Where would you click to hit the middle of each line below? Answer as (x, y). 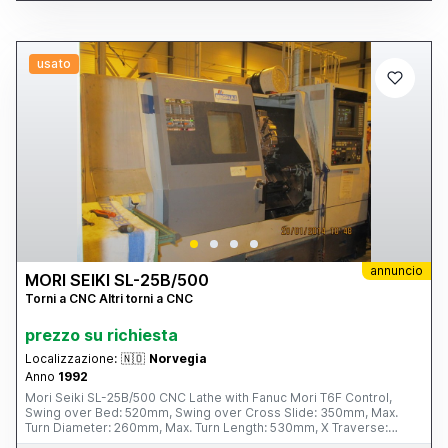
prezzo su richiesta (101, 335)
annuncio (396, 270)
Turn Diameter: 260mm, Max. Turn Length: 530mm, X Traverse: (206, 427)
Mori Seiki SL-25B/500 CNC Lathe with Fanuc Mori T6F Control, (208, 397)
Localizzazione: (71, 358)
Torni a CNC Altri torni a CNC (109, 298)
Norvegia (178, 358)
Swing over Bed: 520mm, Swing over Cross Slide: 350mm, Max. (211, 412)
